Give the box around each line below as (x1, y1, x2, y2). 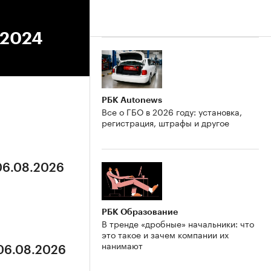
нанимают (102, 238, 143, 252)
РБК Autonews (102, 95, 162, 104)
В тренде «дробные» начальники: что (102, 216, 254, 230)
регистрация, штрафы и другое (102, 115, 229, 129)
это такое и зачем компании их (102, 227, 229, 241)
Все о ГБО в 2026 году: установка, (102, 104, 242, 118)
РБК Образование (102, 207, 178, 216)
